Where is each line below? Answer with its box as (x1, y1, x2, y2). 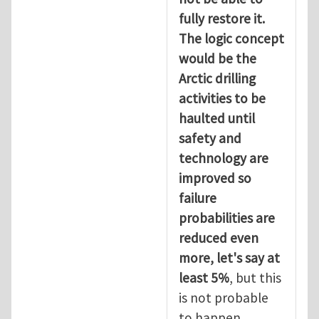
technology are (179, 149, 268, 167)
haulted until (179, 109, 255, 127)
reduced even (179, 229, 258, 246)
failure (179, 189, 216, 206)
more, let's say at (179, 249, 280, 266)
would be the (179, 49, 256, 67)
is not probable (179, 288, 268, 306)
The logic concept (179, 29, 284, 47)
